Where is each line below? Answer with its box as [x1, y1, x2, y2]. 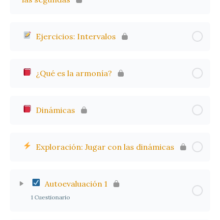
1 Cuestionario [31, 193, 70, 201]
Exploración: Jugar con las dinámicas [34, 141, 174, 152]
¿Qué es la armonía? [34, 68, 112, 78]
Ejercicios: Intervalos [34, 31, 116, 41]
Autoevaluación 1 [43, 178, 108, 189]
